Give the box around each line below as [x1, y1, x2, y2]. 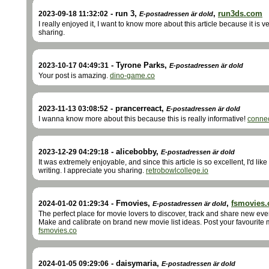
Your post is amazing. [38, 71, 110, 80]
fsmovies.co [38, 226, 77, 235]
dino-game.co [110, 71, 155, 80]
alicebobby [116, 147, 156, 156]
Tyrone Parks [116, 61, 165, 70]
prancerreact [115, 104, 162, 113]
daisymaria [116, 259, 157, 268]
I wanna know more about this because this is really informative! [38, 115, 247, 123]
